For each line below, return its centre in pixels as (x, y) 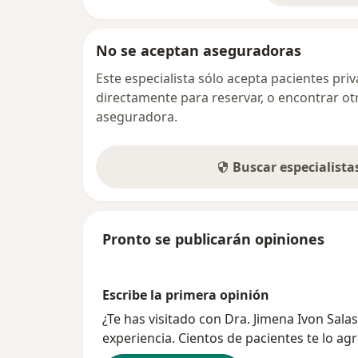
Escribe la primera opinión (186, 295)
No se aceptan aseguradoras (199, 51)
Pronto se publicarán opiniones (213, 239)
